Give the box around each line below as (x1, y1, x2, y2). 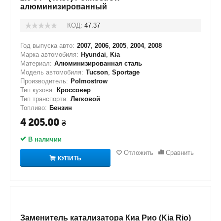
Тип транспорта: (20, 95, 68, 103)
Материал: (20, 60, 52, 67)
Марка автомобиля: (20, 51, 78, 58)
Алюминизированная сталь (54, 60, 142, 67)
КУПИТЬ (58, 154, 81, 162)
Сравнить (165, 149, 194, 156)
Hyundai (81, 51, 106, 58)
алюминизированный (20, 2, 107, 11)
